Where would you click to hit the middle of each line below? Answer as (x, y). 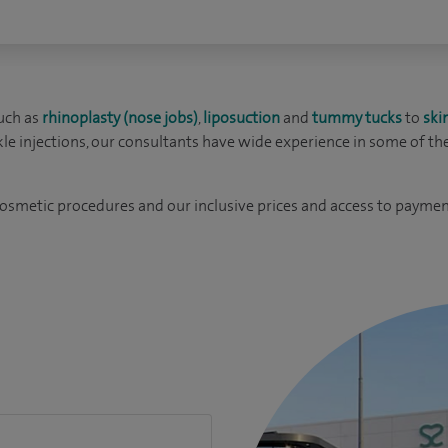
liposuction (241, 117)
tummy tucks (357, 117)
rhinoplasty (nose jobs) (120, 117)
